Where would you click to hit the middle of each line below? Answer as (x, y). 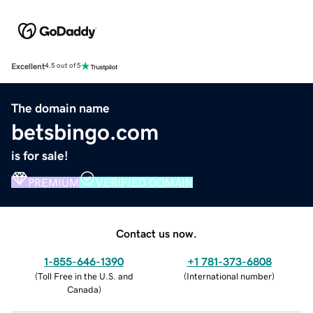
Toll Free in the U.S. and (85, 276)
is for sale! (40, 155)
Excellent (28, 66)
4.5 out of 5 (63, 66)
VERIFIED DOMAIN (144, 182)
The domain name (60, 108)
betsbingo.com (85, 132)
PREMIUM (53, 182)
